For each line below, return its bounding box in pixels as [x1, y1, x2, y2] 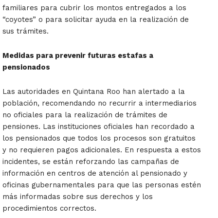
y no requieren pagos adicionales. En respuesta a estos [2, 145, 201, 155]
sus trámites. [2, 27, 49, 36]
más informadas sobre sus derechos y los [2, 192, 153, 201]
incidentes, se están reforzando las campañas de [2, 157, 179, 166]
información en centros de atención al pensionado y [2, 169, 187, 178]
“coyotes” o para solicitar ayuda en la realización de [2, 15, 189, 24]
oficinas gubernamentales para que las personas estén [2, 181, 201, 190]
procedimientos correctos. [2, 204, 96, 213]
